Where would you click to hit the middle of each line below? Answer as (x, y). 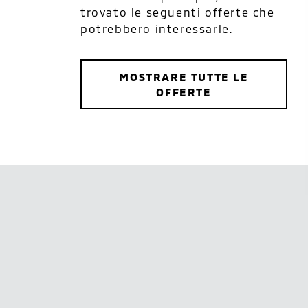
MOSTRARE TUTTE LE (184, 76)
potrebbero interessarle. (157, 29)
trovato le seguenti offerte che (178, 12)
